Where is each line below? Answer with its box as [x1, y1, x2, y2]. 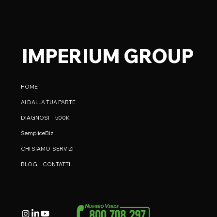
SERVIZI [52, 145, 74, 152]
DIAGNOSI [21, 114, 49, 121]
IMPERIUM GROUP [21, 44, 194, 68]
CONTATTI [43, 161, 70, 168]
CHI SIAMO [21, 145, 50, 152]
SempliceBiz [21, 130, 53, 137]
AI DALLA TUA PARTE [21, 99, 76, 106]
